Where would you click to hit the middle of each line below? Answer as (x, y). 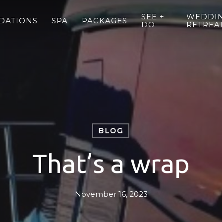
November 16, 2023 (111, 194)
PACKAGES (104, 21)
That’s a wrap (111, 163)
